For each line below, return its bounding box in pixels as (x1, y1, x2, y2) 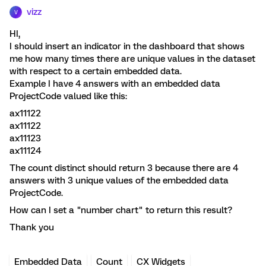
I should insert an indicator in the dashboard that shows (9, 41, 245, 52)
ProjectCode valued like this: (9, 91, 127, 102)
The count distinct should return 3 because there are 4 (9, 163, 238, 173)
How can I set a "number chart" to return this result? (9, 205, 232, 216)
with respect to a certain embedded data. (9, 66, 182, 77)
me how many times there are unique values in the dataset (9, 53, 255, 64)
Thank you (9, 222, 54, 233)
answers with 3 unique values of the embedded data (9, 175, 229, 186)
